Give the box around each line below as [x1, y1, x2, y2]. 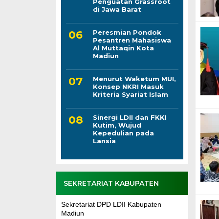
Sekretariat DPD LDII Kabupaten [61, 200, 161, 208]
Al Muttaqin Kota [92, 44, 154, 52]
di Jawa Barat [92, 5, 141, 13]
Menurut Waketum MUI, [92, 74, 176, 83]
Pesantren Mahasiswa [92, 36, 171, 44]
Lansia [92, 136, 116, 145]
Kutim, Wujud [92, 121, 141, 129]
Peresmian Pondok [92, 28, 161, 36]
